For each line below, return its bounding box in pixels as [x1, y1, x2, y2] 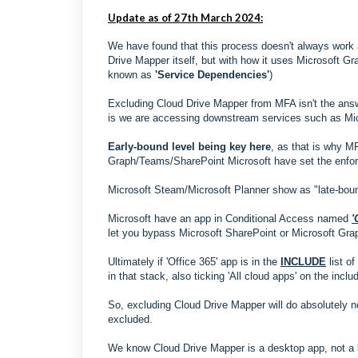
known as [108, 69, 155, 81]
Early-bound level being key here [108, 141, 271, 153]
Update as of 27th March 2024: [108, 11, 263, 24]
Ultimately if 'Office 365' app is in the [108, 256, 280, 268]
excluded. [108, 313, 153, 325]
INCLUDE [280, 256, 326, 268]
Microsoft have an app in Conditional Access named [108, 213, 352, 225]
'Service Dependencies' [155, 69, 269, 81]
